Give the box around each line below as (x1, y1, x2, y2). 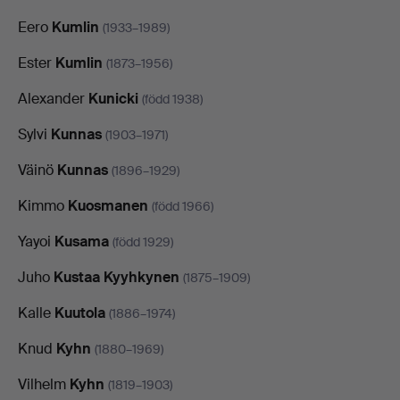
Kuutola (54, 303, 105, 322)
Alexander (18, 88, 88, 108)
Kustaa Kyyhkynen (54, 267, 179, 287)
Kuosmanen (68, 196, 148, 215)
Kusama (54, 231, 109, 251)
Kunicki (88, 88, 138, 108)
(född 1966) (152, 197, 213, 214)
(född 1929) (112, 233, 173, 250)
